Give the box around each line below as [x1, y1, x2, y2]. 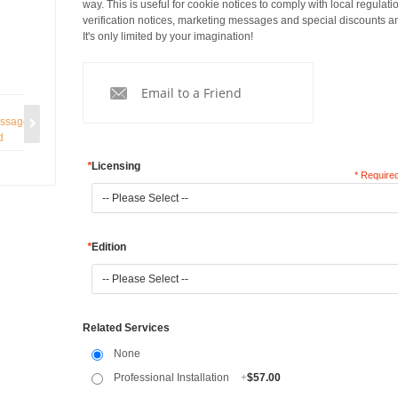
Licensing [91, 160, 140, 172]
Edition [91, 241, 126, 253]
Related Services [82, 322, 170, 334]
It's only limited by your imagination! [82, 30, 253, 43]
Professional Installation [113, 371, 232, 385]
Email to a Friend [140, 84, 242, 101]
